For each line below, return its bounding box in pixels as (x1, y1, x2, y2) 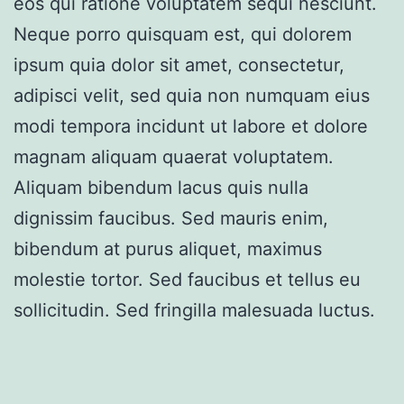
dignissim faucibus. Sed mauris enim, (14, 207, 328, 230)
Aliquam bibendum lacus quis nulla (14, 177, 308, 199)
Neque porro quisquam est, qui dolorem (14, 23, 352, 46)
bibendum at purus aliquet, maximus (14, 238, 322, 261)
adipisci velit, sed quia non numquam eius (14, 85, 370, 107)
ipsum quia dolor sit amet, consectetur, (14, 54, 344, 77)
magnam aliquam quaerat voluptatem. (14, 146, 334, 169)
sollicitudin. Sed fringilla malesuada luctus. (14, 299, 375, 322)
